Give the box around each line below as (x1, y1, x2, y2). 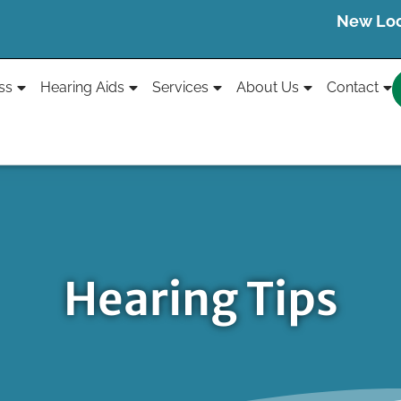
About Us (236, 79, 299, 96)
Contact (327, 79, 379, 96)
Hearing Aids (40, 79, 124, 96)
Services (152, 79, 209, 96)
